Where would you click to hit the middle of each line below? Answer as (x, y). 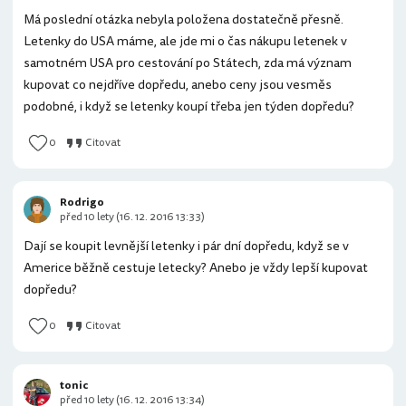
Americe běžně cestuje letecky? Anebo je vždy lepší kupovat (196, 268)
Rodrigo (82, 203)
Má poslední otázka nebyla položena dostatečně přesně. (184, 19)
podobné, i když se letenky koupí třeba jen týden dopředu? (189, 106)
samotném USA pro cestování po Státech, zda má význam (188, 63)
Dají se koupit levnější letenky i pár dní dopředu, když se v (186, 246)
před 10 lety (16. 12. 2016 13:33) (132, 217)
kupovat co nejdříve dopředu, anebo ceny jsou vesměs (178, 85)
